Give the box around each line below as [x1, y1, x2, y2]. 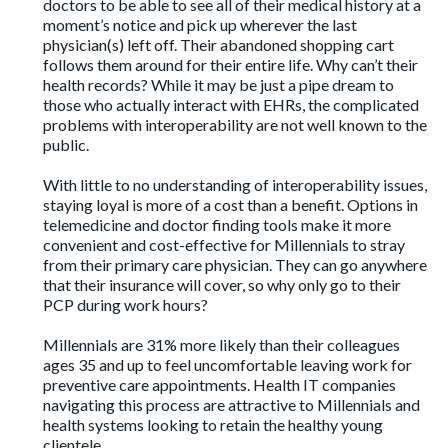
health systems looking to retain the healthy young [43, 415, 384, 435]
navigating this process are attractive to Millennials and [43, 395, 421, 415]
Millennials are [43, 335, 147, 355]
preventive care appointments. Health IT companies [43, 375, 397, 395]
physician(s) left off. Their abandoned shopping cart [43, 35, 395, 55]
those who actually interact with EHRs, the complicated [43, 95, 420, 115]
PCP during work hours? [43, 295, 209, 315]
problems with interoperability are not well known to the [43, 115, 428, 135]
